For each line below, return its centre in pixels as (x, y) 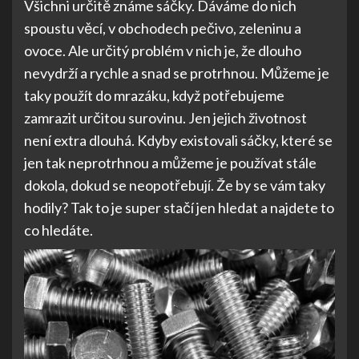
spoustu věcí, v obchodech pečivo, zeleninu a (163, 28)
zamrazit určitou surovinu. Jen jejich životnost (165, 118)
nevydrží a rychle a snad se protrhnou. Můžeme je (177, 73)
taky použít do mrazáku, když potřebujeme (154, 95)
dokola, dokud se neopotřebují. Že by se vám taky (175, 185)
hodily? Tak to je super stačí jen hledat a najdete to (179, 208)
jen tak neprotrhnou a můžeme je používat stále (170, 163)
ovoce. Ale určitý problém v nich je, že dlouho (163, 50)
